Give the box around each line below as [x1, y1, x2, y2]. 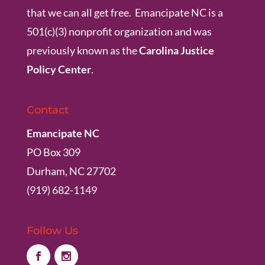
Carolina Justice [138, 44, 214, 57]
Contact [26, 104, 69, 117]
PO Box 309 [26, 146, 80, 159]
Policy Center [26, 63, 91, 76]
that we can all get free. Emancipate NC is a [26, 6, 223, 19]
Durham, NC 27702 [26, 164, 116, 178]
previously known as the [26, 44, 139, 57]
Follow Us [26, 224, 78, 238]
